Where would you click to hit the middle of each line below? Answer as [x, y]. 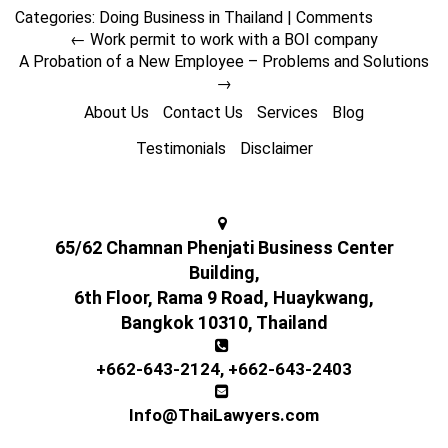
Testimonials [180, 148]
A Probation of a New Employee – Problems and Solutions [224, 61]
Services [287, 112]
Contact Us [203, 112]
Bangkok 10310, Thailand [224, 322]
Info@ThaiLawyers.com [224, 415]
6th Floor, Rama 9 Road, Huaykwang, [224, 297]
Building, [224, 272]
